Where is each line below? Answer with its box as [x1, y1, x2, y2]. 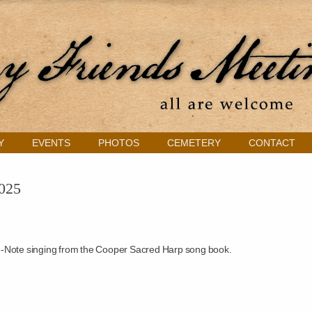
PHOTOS [98, 137, 139, 148]
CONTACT [249, 137, 295, 148]
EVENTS [32, 137, 70, 148]
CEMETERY [167, 137, 221, 148]
